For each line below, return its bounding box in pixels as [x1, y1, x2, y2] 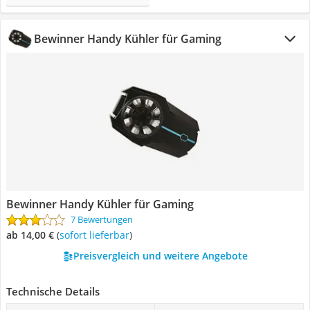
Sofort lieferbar [64, 228, 129, 241]
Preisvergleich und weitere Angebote [73, 249, 248, 262]
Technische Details [6, 284, 100, 298]
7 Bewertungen [71, 213, 133, 226]
